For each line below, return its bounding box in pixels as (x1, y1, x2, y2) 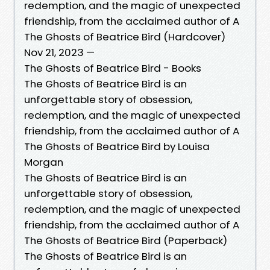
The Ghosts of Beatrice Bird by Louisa (24, 139, 210, 154)
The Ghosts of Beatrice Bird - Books (24, 60, 201, 75)
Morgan (24, 154, 63, 169)
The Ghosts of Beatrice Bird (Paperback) (24, 233, 227, 248)
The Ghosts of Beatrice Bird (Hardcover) (24, 29, 225, 44)
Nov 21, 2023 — (24, 45, 95, 60)
